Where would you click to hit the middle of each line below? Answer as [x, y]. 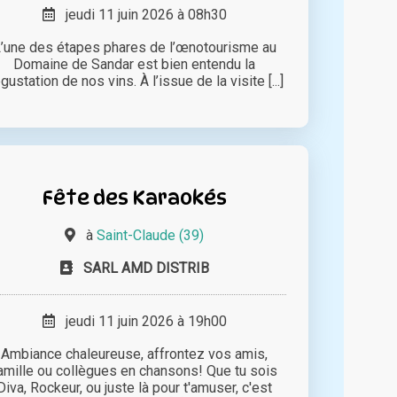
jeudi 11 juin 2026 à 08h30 [140, 15]
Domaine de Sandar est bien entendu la [135, 65]
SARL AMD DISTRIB [146, 269]
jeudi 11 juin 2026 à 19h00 [140, 322]
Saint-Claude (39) [151, 236]
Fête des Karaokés [134, 198]
